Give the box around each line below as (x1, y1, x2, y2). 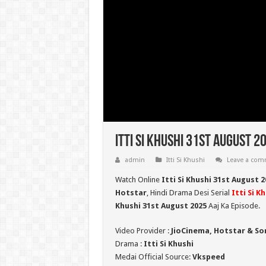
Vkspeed (192, 252, 225, 262)
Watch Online (115, 175, 161, 185)
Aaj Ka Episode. (206, 201, 260, 211)
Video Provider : (115, 226, 171, 236)
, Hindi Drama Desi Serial (146, 188, 232, 198)
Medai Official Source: (115, 252, 192, 262)
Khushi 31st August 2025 (115, 201, 207, 211)
